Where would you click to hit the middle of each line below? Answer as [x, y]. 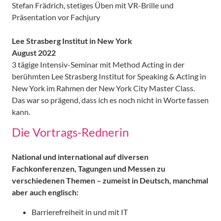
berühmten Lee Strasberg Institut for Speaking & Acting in [109, 76]
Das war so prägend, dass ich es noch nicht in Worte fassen [110, 100]
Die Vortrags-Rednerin [70, 132]
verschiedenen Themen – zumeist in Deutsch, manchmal [110, 180]
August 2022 [34, 52]
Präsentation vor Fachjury [56, 17]
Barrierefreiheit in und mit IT [80, 212]
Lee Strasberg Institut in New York [72, 40]
